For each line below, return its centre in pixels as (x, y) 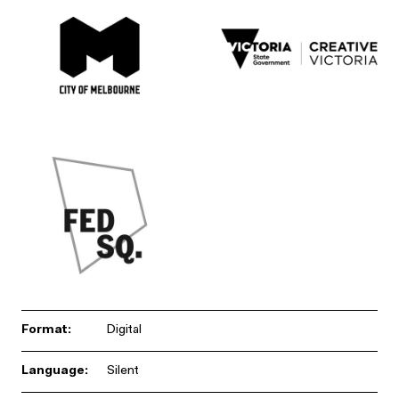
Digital (124, 330)
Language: (55, 371)
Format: (46, 330)
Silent (123, 371)
